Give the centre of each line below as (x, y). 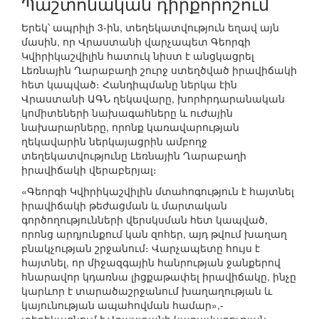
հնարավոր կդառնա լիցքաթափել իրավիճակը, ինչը (159, 277)
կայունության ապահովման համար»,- (122, 305)
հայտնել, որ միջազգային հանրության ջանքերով (151, 262)
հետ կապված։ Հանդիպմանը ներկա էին (129, 84)
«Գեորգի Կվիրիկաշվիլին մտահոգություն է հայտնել (158, 191)
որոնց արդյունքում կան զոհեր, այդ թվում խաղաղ (154, 234)
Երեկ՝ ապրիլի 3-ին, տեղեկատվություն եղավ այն (150, 27)
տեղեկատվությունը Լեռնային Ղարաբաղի (134, 156)
